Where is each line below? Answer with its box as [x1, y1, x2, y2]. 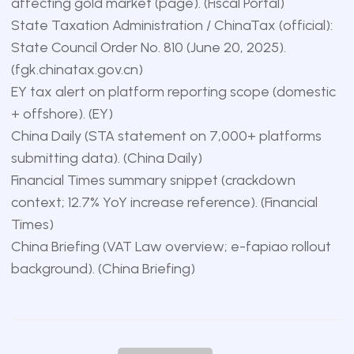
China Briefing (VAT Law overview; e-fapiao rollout [10, 238, 331, 255]
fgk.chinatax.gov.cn [14, 61, 138, 78]
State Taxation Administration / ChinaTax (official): [10, 17, 333, 34]
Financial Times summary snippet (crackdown [10, 171, 296, 189]
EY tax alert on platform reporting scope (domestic [10, 83, 336, 100]
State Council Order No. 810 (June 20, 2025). [10, 39, 286, 56]
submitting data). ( [10, 149, 127, 167]
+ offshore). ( [10, 105, 92, 122]
